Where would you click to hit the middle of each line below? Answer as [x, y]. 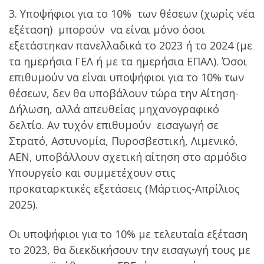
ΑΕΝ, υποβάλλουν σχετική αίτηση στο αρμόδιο [128, 157]
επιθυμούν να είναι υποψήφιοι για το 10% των [126, 77]
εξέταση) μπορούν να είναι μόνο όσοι [107, 30]
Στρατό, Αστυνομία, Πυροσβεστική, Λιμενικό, [125, 141]
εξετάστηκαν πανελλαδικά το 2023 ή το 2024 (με [131, 46]
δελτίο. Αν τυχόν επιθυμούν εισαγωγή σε [114, 125]
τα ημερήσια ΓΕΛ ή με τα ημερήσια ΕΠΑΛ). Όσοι [128, 62]
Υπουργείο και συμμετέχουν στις [92, 173]
